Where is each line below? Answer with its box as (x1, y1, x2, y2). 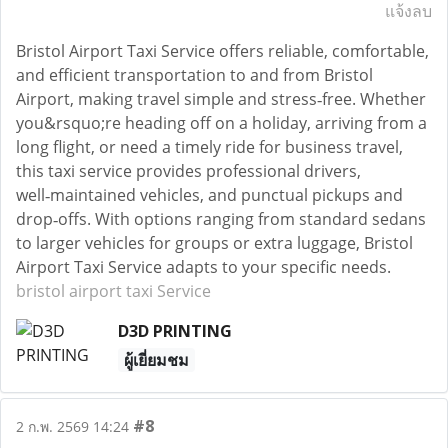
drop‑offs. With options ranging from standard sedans (16, 208, 426, 230)
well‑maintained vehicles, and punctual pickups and (16, 184, 403, 206)
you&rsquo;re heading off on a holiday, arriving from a (16, 112, 427, 134)
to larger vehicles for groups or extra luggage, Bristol (16, 232, 413, 254)
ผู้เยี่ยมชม (123, 349, 189, 371)
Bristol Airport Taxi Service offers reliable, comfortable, (16, 40, 429, 62)
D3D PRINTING (117, 320, 232, 342)
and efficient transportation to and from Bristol (16, 64, 373, 86)
